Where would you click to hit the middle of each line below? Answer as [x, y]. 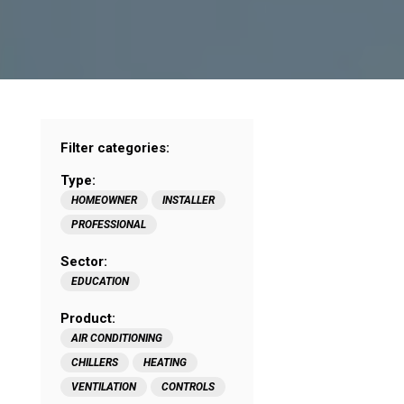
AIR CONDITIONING [117, 339]
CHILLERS [95, 363]
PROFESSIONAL [109, 225]
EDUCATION [100, 282]
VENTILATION [104, 387]
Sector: [84, 262]
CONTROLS [188, 387]
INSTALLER [188, 201]
